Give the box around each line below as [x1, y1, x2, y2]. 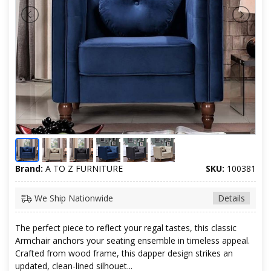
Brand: [15, 162, 43, 174]
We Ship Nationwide [32, 192, 113, 204]
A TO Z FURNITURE [43, 162, 123, 174]
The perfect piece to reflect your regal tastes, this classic [15, 221, 237, 233]
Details [218, 192, 245, 204]
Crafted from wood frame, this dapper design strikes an [15, 247, 233, 259]
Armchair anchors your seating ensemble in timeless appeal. [15, 234, 250, 246]
